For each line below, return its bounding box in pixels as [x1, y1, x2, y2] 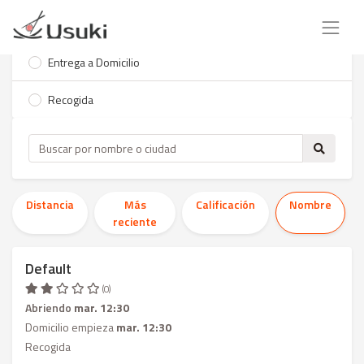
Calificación [196, 196, 255, 213]
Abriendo [25, 299, 74, 316]
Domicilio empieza [25, 318, 116, 336]
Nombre [289, 196, 331, 213]
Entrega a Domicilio [48, 54, 140, 71]
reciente [113, 213, 157, 230]
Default [25, 258, 71, 279]
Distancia [26, 196, 74, 213]
